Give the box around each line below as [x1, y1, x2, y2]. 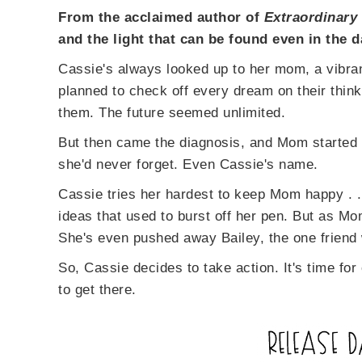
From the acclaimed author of [58, 10, 264, 25]
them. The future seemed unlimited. [58, 105, 285, 120]
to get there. [58, 282, 137, 297]
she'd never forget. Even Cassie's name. [58, 157, 318, 172]
